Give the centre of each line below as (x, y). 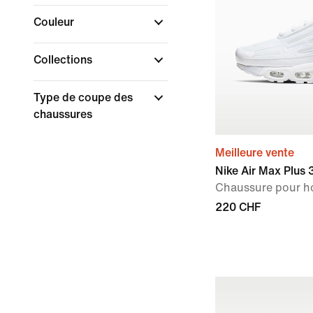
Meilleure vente (255, 153)
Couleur (55, 22)
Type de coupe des (83, 97)
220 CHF (238, 207)
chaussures (64, 114)
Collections (64, 60)
